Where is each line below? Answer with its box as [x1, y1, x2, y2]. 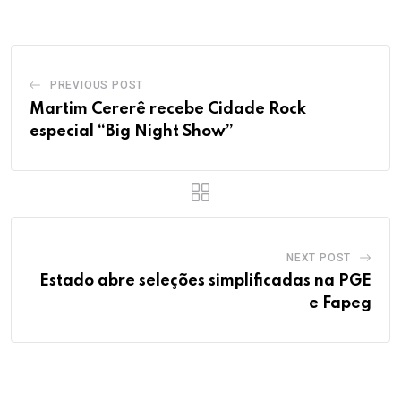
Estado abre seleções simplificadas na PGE [39, 272, 371, 289]
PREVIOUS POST [49, 78, 144, 91]
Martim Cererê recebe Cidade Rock [30, 100, 306, 117]
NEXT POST [286, 251, 352, 264]
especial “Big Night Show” [30, 123, 234, 140]
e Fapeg [309, 294, 371, 311]
